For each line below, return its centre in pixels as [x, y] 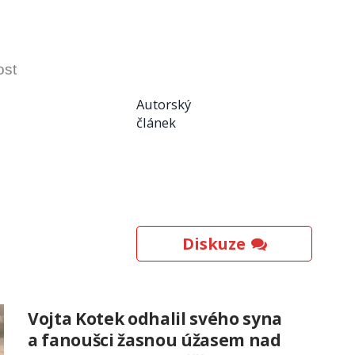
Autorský [164, 104]
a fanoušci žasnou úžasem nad [155, 340]
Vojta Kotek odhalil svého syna [155, 318]
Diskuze [214, 243]
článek [156, 122]
